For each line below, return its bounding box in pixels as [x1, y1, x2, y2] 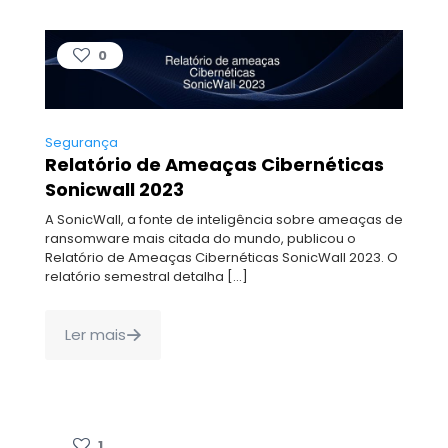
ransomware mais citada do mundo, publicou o [45, 228, 356, 248]
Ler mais [65, 323, 126, 345]
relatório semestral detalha [45, 266, 224, 286]
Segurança [45, 132, 118, 152]
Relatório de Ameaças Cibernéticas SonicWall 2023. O [45, 247, 398, 267]
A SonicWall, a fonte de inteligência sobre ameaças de [45, 209, 403, 229]
